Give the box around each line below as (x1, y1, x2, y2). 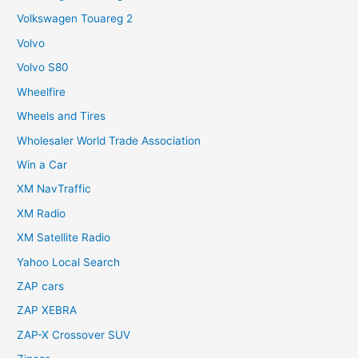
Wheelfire (17, 85, 66, 98)
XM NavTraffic (17, 182, 92, 196)
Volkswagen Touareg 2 (17, 12, 133, 26)
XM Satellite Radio (17, 231, 111, 245)
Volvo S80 (17, 61, 70, 74)
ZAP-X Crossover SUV (17, 328, 131, 341)
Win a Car (17, 157, 68, 171)
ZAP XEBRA (17, 304, 78, 317)
